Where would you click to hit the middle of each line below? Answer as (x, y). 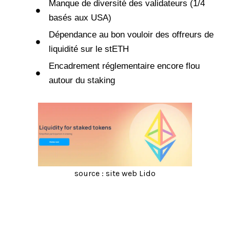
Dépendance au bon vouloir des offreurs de (131, 34)
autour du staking (82, 80)
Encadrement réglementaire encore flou (124, 66)
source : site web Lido (115, 173)
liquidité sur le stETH (89, 49)
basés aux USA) (80, 17)
